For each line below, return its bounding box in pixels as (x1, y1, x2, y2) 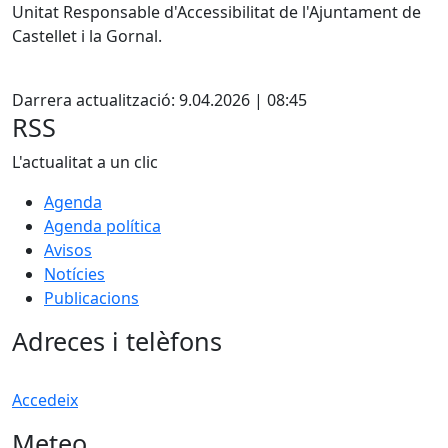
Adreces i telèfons (12, 324, 222, 358)
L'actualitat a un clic (12, 151, 158, 173)
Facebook (31, 64, 104, 86)
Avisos (44, 239, 92, 261)
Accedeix (12, 389, 78, 411)
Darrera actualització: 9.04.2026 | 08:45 (12, 89, 307, 111)
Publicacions (44, 287, 139, 309)
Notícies (44, 263, 105, 285)
